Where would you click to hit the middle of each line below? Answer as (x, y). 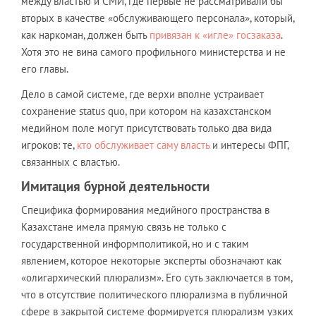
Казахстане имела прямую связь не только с (124, 226)
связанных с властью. (71, 162)
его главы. (45, 68)
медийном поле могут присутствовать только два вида (146, 128)
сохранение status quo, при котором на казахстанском (146, 111)
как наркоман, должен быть (85, 35)
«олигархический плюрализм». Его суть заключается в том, (157, 277)
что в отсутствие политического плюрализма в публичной (154, 294)
